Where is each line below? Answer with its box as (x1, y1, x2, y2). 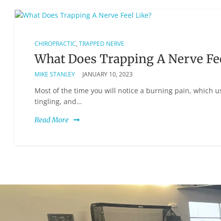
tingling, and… (35, 96, 82, 106)
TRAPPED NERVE (79, 39, 124, 48)
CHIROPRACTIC (35, 39, 76, 48)
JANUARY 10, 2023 (82, 70, 133, 78)
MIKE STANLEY (35, 70, 75, 78)
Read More (35, 115, 69, 124)
